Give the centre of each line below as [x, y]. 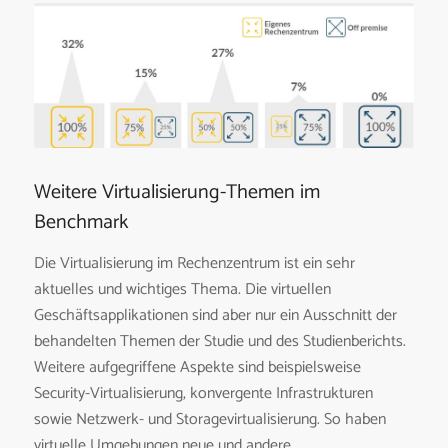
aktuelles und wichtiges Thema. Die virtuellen [182, 290]
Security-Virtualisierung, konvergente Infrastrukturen [203, 394]
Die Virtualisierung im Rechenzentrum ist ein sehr [194, 264]
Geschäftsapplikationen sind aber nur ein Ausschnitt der [215, 316]
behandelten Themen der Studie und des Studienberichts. [219, 342]
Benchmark [80, 222]
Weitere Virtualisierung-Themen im [176, 192]
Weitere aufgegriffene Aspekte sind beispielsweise [197, 368]
